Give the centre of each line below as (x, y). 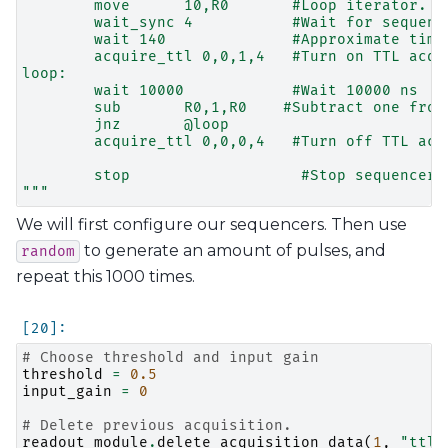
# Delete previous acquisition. (157, 426)
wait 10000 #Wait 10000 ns (220, 90)
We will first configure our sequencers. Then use (211, 224)
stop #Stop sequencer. (233, 175)
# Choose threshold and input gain (170, 358)
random (48, 251)
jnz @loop (125, 124)
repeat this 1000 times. (105, 276)
